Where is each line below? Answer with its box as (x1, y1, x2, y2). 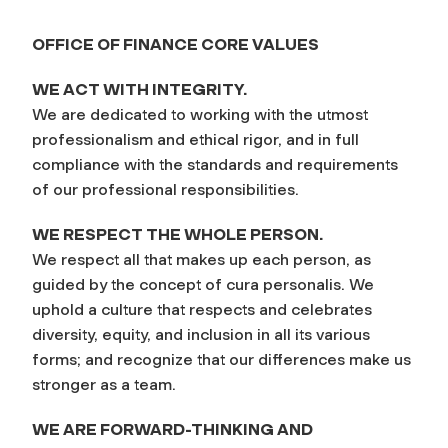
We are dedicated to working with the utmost (32, 104, 368, 124)
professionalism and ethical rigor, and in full (32, 129, 359, 149)
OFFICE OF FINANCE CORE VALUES (32, 34, 319, 54)
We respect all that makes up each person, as (32, 249, 371, 269)
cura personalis (226, 274, 341, 294)
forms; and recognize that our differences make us (32, 349, 411, 369)
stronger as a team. (32, 374, 176, 394)
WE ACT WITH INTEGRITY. (32, 79, 247, 99)
